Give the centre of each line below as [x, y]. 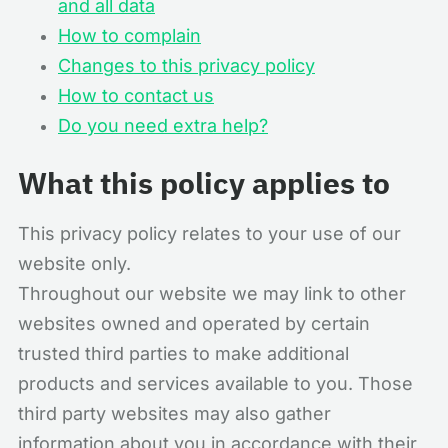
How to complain [129, 35]
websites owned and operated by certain [194, 323]
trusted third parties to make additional [183, 353]
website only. [74, 263]
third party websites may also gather [174, 413]
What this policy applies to [204, 182]
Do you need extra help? [163, 125]
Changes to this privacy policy [186, 65]
